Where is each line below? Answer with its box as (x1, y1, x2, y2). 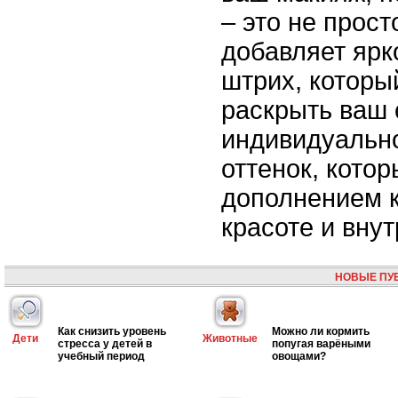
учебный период (58, 349, 145, 362)
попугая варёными (272, 337, 370, 350)
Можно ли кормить (272, 324, 370, 338)
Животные (203, 332, 258, 345)
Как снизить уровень (58, 324, 166, 338)
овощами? (272, 349, 326, 362)
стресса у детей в (58, 337, 152, 350)
